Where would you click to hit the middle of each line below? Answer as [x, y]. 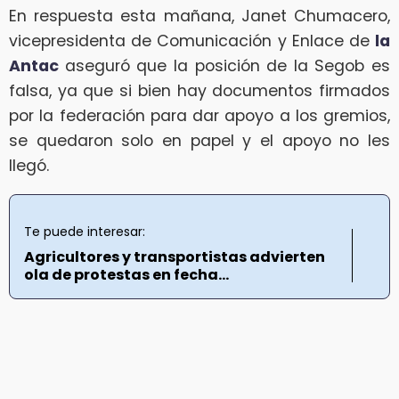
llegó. [29, 166]
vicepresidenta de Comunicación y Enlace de [192, 41]
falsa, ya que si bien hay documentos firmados [199, 91]
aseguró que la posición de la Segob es [227, 66]
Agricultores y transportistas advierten [175, 256]
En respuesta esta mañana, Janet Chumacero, [199, 16]
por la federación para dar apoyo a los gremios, [199, 116]
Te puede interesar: [85, 231]
